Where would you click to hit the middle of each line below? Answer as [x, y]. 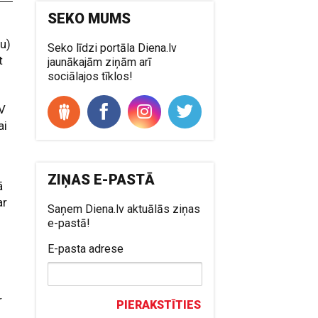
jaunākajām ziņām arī [100, 62]
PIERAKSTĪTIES [159, 305]
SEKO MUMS [89, 18]
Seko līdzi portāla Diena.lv [113, 48]
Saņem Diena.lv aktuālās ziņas [124, 209]
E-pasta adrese [86, 248]
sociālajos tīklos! [91, 76]
